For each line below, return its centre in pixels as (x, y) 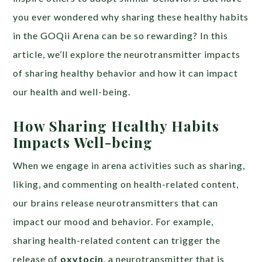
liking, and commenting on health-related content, (126, 184)
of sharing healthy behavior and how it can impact (126, 73)
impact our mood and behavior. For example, (113, 221)
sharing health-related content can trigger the (117, 240)
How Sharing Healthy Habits (116, 125)
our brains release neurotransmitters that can (116, 202)
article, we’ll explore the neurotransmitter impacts (127, 54)
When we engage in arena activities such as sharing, (129, 165)
